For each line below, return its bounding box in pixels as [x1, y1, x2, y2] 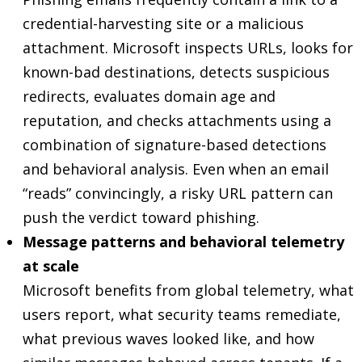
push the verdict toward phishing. [23, 208, 259, 227]
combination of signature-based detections [23, 135, 326, 154]
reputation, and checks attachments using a [23, 111, 331, 130]
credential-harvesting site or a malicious [23, 14, 304, 33]
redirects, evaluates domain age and [23, 86, 276, 106]
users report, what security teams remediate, [23, 305, 341, 324]
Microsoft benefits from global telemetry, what [23, 280, 354, 300]
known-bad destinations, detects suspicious [23, 62, 330, 82]
